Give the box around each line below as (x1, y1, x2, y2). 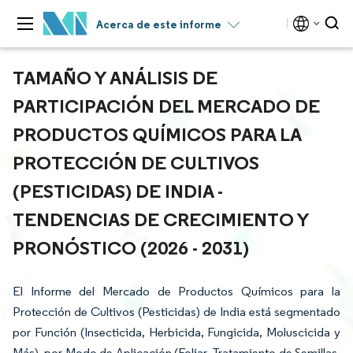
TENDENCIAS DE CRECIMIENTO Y (13, 207, 309, 231)
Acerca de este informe (96, 17, 221, 32)
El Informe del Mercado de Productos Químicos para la (13, 284, 340, 299)
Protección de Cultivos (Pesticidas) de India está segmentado (13, 304, 340, 319)
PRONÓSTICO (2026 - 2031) (13, 236, 249, 259)
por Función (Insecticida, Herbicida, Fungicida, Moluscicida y (13, 325, 340, 340)
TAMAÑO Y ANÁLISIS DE (13, 65, 217, 89)
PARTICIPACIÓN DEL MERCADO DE (13, 94, 320, 117)
